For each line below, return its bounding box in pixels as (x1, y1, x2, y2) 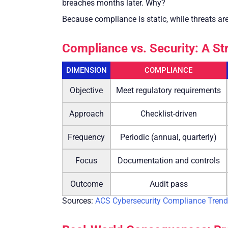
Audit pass (149, 179, 188, 189)
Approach (69, 108, 104, 119)
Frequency (68, 132, 105, 142)
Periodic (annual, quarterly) (120, 132, 217, 142)
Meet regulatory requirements (116, 85, 221, 95)
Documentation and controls (117, 155, 220, 165)
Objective (70, 85, 103, 95)
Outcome (70, 179, 103, 189)
